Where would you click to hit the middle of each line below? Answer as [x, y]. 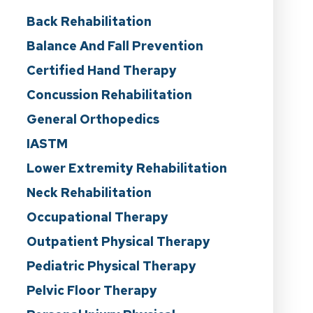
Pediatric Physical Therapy [111, 266]
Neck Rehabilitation [89, 193]
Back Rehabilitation [89, 22]
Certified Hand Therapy [101, 71]
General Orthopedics [93, 119]
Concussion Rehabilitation [109, 95]
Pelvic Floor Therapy [92, 291]
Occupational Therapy [97, 217]
